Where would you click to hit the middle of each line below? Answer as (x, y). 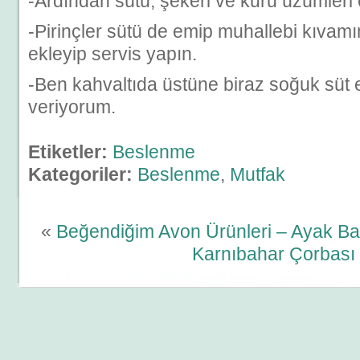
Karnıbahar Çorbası (274, 254)
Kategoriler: (83, 174)
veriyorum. (72, 107)
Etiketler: (70, 152)
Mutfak (258, 174)
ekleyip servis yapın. (112, 54)
